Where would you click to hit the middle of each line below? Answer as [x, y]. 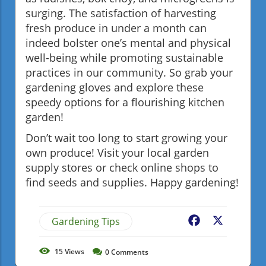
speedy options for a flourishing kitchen [125, 102]
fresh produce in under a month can [116, 28]
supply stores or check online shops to [122, 167]
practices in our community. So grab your [129, 72]
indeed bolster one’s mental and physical [128, 42]
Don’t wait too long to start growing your [126, 137]
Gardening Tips [86, 221]
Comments [129, 252]
